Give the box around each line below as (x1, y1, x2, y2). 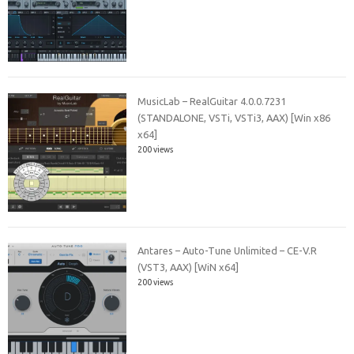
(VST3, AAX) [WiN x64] (137, 262, 239, 273)
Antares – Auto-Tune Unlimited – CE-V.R (137, 245, 318, 256)
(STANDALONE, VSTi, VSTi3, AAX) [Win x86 (137, 111, 331, 123)
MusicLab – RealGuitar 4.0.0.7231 (137, 95, 287, 107)
